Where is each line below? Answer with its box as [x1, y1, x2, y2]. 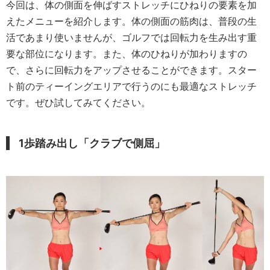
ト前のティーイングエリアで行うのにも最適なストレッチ [6, 80, 257, 92]
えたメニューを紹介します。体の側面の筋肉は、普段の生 [6, 15, 257, 27]
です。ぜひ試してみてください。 [6, 96, 151, 108]
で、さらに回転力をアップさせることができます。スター [6, 64, 257, 76]
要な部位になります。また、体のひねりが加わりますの [6, 48, 247, 60]
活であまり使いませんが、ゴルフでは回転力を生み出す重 [6, 31, 257, 43]
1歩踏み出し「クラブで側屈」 [19, 137, 165, 149]
